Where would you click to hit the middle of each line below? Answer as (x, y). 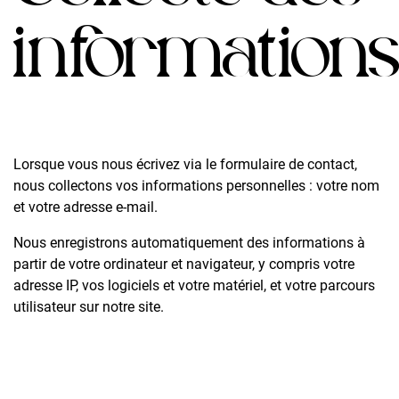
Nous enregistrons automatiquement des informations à (189, 242)
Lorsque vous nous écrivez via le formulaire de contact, (185, 164)
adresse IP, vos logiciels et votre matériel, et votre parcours (194, 285)
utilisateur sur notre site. (89, 306)
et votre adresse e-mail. (85, 207)
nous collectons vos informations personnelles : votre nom (196, 185)
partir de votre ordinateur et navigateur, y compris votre (184, 264)
